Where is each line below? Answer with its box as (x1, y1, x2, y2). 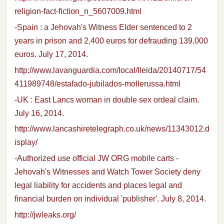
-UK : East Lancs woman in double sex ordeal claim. (14, 95, 199, 104)
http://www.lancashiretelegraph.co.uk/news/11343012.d (14, 124, 209, 133)
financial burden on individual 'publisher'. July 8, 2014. (14, 194, 206, 203)
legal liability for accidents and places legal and (14, 181, 182, 190)
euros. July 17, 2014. (14, 50, 88, 58)
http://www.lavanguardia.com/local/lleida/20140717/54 (14, 65, 206, 74)
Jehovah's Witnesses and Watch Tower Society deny (14, 167, 200, 176)
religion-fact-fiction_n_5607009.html (14, 7, 141, 16)
